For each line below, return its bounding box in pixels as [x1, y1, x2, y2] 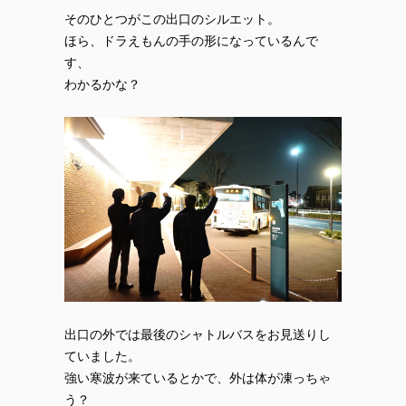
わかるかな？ [64, 76, 140, 92]
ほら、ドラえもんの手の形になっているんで [64, 33, 318, 48]
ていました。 [64, 348, 140, 363]
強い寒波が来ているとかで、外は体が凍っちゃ [64, 370, 331, 385]
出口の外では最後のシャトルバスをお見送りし [64, 326, 331, 342]
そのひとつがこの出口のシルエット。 [64, 11, 280, 26]
